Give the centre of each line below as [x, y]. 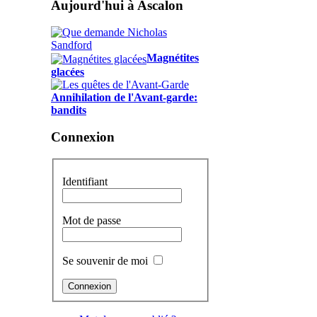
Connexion [83, 137]
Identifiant [85, 181]
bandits [69, 110]
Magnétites [173, 58]
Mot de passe [92, 220]
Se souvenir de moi [105, 260]
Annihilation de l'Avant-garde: [124, 97]
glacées [68, 71]
